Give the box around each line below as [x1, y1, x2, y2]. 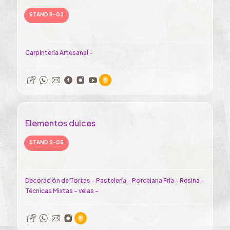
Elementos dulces [25, 118, 95, 128]
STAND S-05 [29, 139, 64, 145]
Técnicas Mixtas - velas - [25, 187, 99, 195]
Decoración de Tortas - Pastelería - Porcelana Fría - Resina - [25, 177, 204, 184]
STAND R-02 [29, 11, 64, 17]
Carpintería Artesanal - [25, 49, 93, 56]
